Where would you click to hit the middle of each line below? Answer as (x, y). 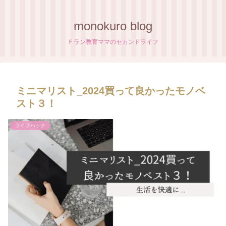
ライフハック (30, 125)
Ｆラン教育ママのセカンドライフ (113, 42)
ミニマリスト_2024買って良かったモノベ (111, 91)
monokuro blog (113, 26)
